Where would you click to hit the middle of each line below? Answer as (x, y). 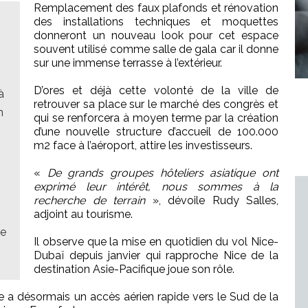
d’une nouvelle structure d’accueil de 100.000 (156, 132)
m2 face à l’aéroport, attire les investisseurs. (143, 146)
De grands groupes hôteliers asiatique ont (163, 173)
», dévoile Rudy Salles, (215, 201)
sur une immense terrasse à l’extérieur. (128, 63)
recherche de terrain (93, 201)
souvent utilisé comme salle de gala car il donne (156, 49)
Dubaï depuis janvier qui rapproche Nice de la (156, 256)
